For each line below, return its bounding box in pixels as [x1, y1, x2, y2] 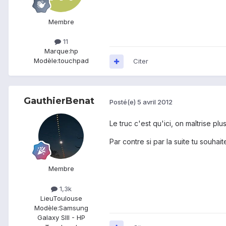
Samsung [59, 203, 88, 212]
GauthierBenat [24, 95, 94, 107]
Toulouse [52, 194, 82, 202]
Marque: [44, 47, 70, 55]
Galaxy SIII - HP [37, 213, 85, 221]
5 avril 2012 [137, 97, 173, 106]
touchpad [58, 56, 89, 65]
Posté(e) [109, 97, 137, 106]
